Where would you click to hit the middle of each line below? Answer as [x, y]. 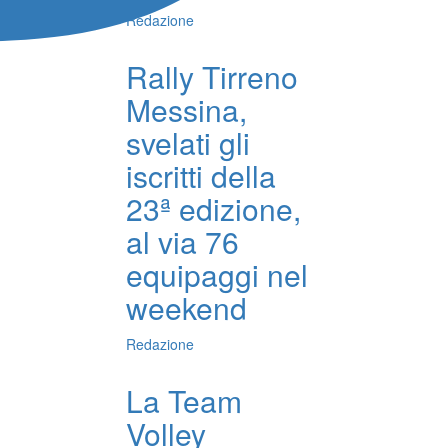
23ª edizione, [213, 209]
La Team [184, 401]
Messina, [186, 110]
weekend [186, 308]
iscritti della [201, 176]
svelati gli [188, 143]
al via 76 [182, 242]
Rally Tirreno [212, 77]
